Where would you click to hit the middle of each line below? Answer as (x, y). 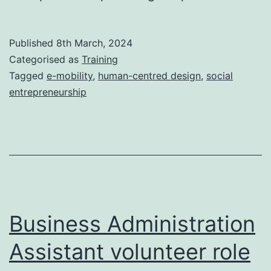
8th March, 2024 (94, 43)
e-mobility (70, 75)
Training (100, 59)
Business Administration (132, 224)
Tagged (28, 75)
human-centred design (149, 75)
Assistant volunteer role (130, 251)
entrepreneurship (48, 92)
